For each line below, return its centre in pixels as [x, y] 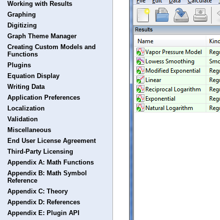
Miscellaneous [29, 130]
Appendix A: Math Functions [51, 162]
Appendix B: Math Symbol [47, 173]
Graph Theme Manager [42, 36]
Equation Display [33, 76]
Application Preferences [44, 97]
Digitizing [22, 25]
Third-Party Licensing [40, 151]
